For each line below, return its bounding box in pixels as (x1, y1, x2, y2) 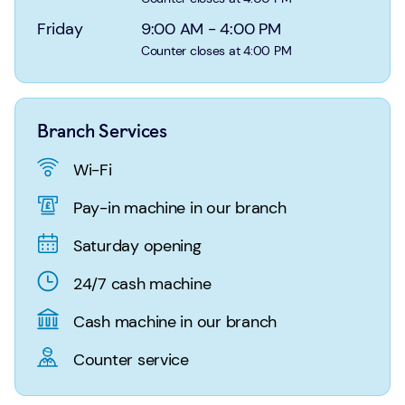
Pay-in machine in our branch (73, 196, 287, 219)
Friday (37, 18, 83, 40)
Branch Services (37, 120, 167, 142)
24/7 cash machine (73, 272, 212, 295)
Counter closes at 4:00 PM (141, 42, 292, 59)
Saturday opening (73, 234, 202, 257)
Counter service (73, 348, 189, 371)
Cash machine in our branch (73, 310, 277, 333)
